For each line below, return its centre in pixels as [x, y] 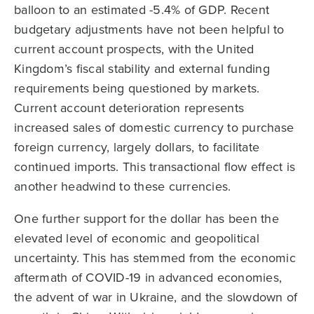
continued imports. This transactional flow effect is [155, 166]
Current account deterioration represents [129, 108]
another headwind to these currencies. [123, 186]
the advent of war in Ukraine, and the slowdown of [156, 297]
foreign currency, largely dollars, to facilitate [137, 147]
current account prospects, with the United [134, 49]
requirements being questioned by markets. [137, 88]
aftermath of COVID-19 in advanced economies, [148, 277]
